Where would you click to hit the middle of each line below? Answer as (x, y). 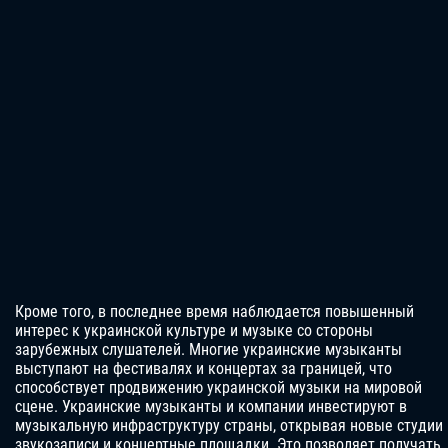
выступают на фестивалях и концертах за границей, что (203, 369)
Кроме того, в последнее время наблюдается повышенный (214, 312)
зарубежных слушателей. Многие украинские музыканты (208, 350)
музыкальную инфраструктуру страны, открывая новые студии (229, 426)
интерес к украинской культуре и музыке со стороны (194, 331)
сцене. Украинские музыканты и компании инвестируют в (211, 407)
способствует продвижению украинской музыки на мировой (218, 388)
